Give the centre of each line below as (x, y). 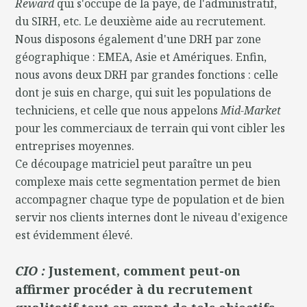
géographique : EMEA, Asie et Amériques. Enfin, (141, 57)
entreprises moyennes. (75, 146)
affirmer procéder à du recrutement (134, 289)
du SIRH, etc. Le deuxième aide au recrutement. (141, 21)
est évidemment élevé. (74, 235)
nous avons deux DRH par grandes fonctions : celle (147, 74)
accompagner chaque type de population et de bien (150, 199)
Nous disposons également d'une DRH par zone (138, 39)
